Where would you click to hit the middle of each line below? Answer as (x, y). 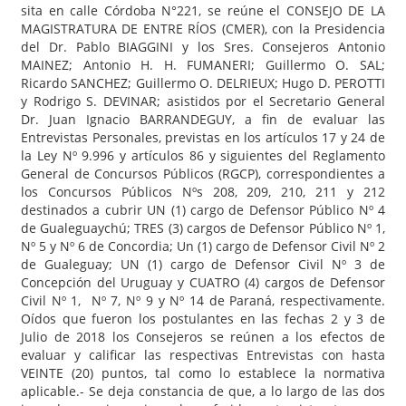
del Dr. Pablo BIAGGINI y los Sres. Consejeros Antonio (203, 46)
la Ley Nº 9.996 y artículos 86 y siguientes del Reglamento (203, 155)
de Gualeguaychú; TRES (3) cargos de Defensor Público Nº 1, (203, 227)
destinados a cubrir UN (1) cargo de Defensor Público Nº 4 (203, 209)
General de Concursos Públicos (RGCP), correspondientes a (203, 173)
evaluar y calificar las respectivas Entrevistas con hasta (203, 354)
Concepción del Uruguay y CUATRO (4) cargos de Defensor (203, 282)
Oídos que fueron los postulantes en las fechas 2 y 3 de (203, 318)
